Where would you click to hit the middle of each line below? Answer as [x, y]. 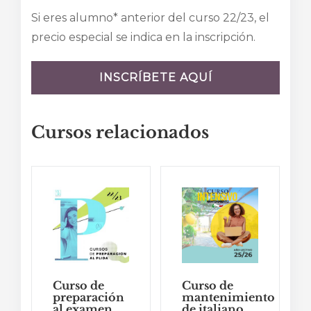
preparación [89, 297]
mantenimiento [229, 297]
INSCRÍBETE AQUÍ [155, 77]
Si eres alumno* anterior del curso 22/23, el [150, 17]
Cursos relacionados [120, 132]
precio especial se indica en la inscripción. [143, 37]
